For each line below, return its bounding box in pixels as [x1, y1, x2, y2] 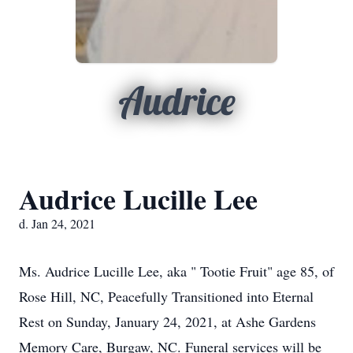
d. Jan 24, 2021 [19, 215, 95, 232]
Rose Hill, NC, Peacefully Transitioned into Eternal [19, 287, 314, 306]
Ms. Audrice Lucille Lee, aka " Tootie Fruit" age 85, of [19, 262, 334, 281]
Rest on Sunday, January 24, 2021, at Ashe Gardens [19, 312, 316, 331]
